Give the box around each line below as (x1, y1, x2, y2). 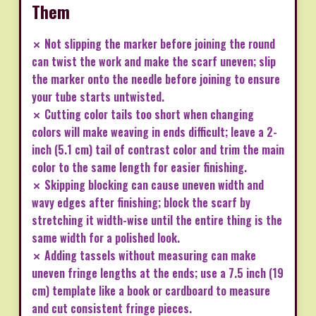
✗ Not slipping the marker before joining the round (32, 35, 275, 52)
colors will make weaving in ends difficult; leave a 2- (32, 123, 277, 140)
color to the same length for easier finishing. (32, 158, 247, 176)
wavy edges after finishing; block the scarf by (32, 193, 250, 211)
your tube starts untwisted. (32, 87, 164, 105)
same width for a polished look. (32, 229, 180, 246)
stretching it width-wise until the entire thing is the (32, 211, 282, 229)
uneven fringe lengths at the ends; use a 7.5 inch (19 (32, 264, 284, 281)
